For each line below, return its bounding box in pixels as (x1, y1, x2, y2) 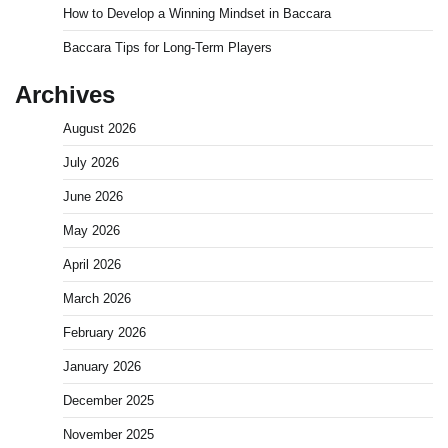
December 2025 (63, 393, 154, 409)
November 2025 (63, 427, 154, 443)
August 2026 (63, 121, 136, 137)
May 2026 (63, 223, 120, 239)
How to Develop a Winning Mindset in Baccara (63, 6, 331, 22)
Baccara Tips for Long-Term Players (63, 40, 272, 56)
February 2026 (63, 325, 146, 341)
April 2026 (63, 257, 121, 273)
